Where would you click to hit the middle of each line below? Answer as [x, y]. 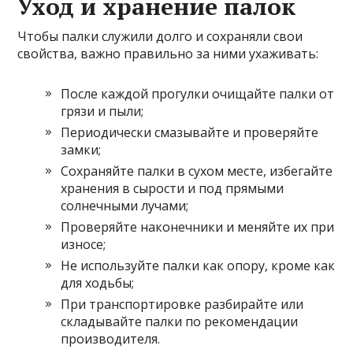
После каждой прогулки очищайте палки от [198, 94]
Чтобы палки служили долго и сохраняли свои [160, 37]
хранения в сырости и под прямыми [173, 189]
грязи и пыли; [102, 111]
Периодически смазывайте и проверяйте [190, 133]
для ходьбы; [98, 283]
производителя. [111, 339]
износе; [84, 245]
